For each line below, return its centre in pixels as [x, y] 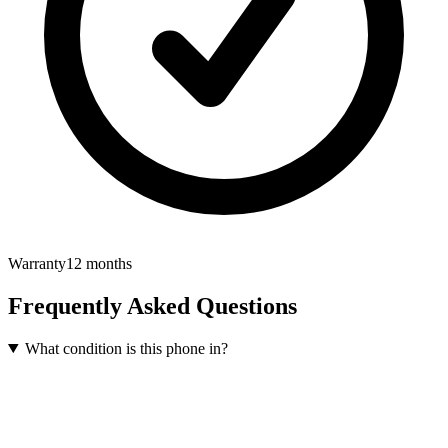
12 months [99, 264]
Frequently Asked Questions [152, 306]
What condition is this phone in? [126, 348]
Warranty [37, 264]
